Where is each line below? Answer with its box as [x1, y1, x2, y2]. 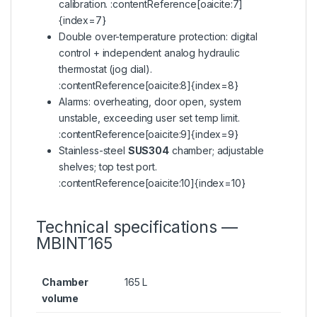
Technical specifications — [36, 217, 238, 238]
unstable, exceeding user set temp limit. [59, 112, 240, 125]
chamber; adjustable [168, 144, 265, 157]
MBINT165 [36, 234, 113, 254]
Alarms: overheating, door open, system [59, 96, 241, 108]
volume [42, 292, 79, 305]
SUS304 [127, 144, 169, 157]
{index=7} [59, 14, 106, 27]
